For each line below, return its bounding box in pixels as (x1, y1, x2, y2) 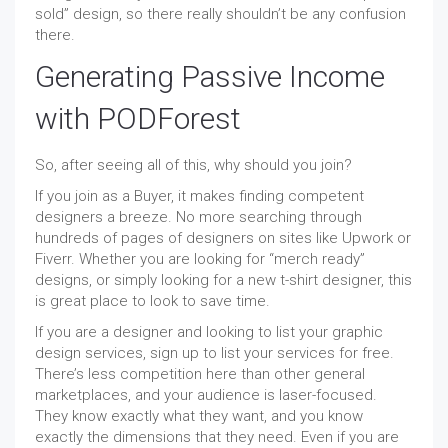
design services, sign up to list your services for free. (35, 344, 394, 363)
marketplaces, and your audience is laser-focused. (35, 386, 377, 405)
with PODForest (35, 101, 241, 137)
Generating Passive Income (35, 59, 385, 95)
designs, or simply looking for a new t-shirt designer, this (35, 271, 412, 290)
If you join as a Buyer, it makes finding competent (35, 187, 364, 206)
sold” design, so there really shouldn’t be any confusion (35, 5, 406, 24)
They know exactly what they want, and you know (35, 407, 363, 426)
